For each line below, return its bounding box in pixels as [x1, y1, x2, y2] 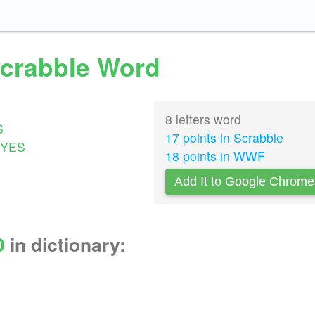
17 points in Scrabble [165, 129, 283, 147]
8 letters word [165, 110, 241, 129]
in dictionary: [5, 231, 126, 258]
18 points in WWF [165, 147, 265, 165]
